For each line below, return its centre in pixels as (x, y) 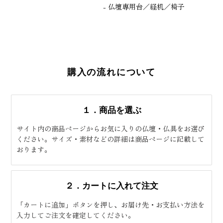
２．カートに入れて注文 (111, 186)
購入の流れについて (111, 72)
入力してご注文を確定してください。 (76, 215)
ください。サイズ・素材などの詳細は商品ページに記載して (111, 139)
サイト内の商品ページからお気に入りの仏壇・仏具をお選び (111, 129)
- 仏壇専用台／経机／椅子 (144, 6)
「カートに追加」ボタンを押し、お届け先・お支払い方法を (111, 204)
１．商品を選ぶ (111, 110)
